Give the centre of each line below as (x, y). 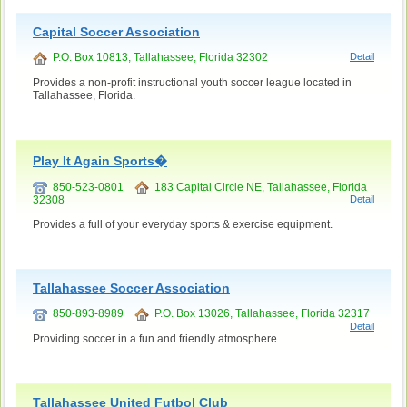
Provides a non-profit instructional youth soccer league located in (192, 82)
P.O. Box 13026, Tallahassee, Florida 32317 (259, 314)
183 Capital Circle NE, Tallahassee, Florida (258, 187)
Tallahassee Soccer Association (131, 288)
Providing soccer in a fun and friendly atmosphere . (158, 339)
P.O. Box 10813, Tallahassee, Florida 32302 (158, 57)
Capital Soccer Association (116, 31)
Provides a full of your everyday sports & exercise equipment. (183, 225)
